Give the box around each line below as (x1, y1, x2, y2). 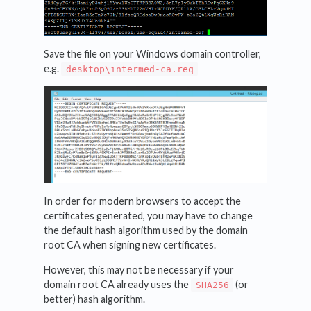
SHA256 (195, 280, 229, 291)
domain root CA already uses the (44, 278, 192, 291)
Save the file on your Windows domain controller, (44, 48, 262, 60)
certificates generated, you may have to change (44, 210, 253, 222)
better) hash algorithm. (44, 293, 146, 305)
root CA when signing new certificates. (44, 239, 217, 251)
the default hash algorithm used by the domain (44, 224, 249, 237)
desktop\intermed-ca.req (65, 64, 194, 75)
